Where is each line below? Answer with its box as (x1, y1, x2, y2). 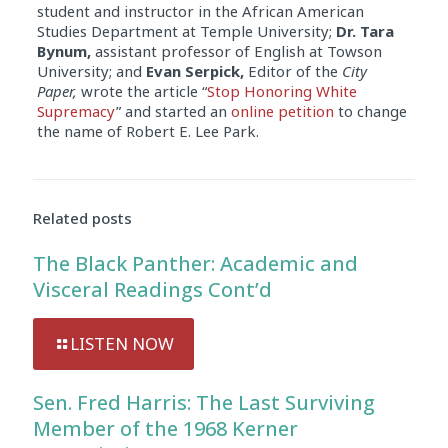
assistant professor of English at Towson (94, 41, 382, 61)
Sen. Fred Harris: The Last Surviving (33, 389, 375, 416)
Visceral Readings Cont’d (33, 276, 272, 303)
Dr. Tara (335, 21, 394, 41)
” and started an (115, 101, 231, 121)
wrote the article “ (76, 81, 207, 101)
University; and (36, 61, 146, 81)
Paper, (36, 81, 77, 101)
